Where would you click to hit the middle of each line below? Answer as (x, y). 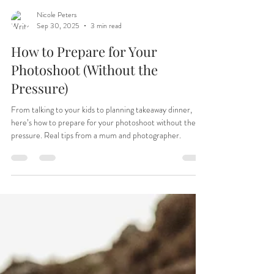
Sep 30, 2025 (58, 107)
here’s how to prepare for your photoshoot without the (103, 203)
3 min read (106, 107)
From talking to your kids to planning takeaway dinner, (102, 191)
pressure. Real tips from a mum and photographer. (96, 216)
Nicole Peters (57, 95)
